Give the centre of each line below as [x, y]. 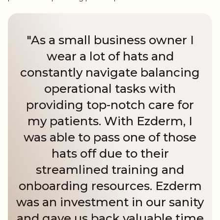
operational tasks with [110, 89]
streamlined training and [110, 170]
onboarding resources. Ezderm [110, 186]
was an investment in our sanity [110, 202]
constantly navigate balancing [110, 73]
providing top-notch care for [110, 105]
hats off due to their [110, 154]
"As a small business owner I [110, 40]
